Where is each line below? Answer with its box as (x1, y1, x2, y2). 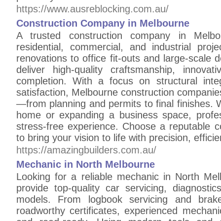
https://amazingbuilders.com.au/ (16, 145, 156, 155)
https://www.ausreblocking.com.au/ (16, 3, 169, 14)
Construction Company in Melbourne (16, 18, 189, 29)
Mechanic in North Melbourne (16, 159, 155, 170)
